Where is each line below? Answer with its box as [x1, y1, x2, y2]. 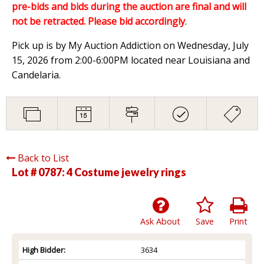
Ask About [140, 215, 180, 227]
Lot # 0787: [12, 165, 67, 179]
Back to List [18, 151, 69, 164]
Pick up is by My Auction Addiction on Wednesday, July [12, 38, 249, 52]
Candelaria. [12, 68, 61, 81]
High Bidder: [22, 244, 65, 255]
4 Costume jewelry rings [67, 165, 186, 179]
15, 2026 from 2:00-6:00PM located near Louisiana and [12, 53, 250, 67]
